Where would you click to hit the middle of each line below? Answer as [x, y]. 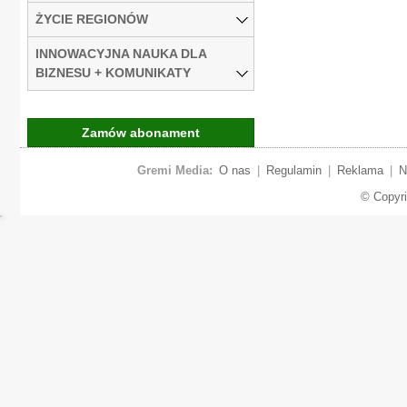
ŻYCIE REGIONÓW [92, 19]
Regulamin [293, 170]
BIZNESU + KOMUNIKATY [113, 72]
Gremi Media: [174, 170]
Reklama [360, 170]
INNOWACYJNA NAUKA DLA [121, 53]
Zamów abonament [141, 132]
